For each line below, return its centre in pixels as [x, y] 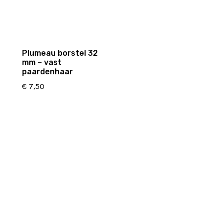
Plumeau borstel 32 [60, 53]
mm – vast [42, 63]
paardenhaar [47, 72]
